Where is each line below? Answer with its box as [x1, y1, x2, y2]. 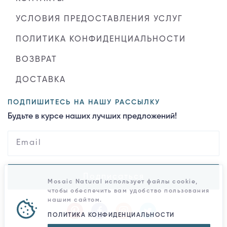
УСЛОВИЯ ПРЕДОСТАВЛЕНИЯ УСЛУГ [16, 15, 183, 23]
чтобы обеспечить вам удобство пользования [48, 188, 210, 194]
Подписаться [83, 172, 144, 181]
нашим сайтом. [48, 197, 102, 203]
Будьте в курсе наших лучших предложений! [8, 112, 177, 121]
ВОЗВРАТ [16, 55, 57, 64]
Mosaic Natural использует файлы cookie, [48, 179, 198, 185]
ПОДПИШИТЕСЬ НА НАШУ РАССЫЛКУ [8, 98, 160, 106]
